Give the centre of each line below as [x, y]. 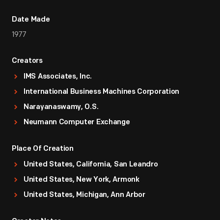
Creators [27, 61]
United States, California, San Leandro [91, 165]
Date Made [31, 20]
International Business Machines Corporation [102, 92]
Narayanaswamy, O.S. [61, 107]
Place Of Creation [43, 149]
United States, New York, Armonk [82, 180]
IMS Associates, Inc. [58, 77]
